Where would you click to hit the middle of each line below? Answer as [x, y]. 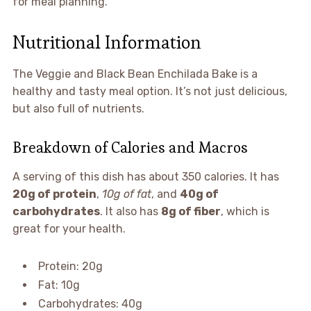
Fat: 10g [59, 285]
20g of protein [54, 194]
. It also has [130, 211]
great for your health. [69, 228]
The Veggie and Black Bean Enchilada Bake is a [135, 74]
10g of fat [126, 194]
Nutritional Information [107, 42]
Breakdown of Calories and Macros [130, 147]
